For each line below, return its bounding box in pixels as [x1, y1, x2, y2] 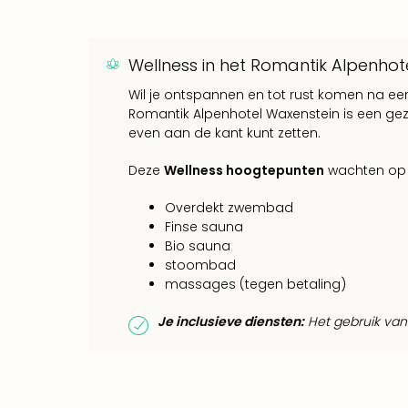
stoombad [165, 255, 236, 274]
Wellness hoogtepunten [164, 160, 324, 179]
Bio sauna [165, 236, 230, 255]
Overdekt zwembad [165, 198, 293, 217]
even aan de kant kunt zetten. [128, 123, 321, 142]
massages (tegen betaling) [165, 274, 346, 293]
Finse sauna [165, 217, 243, 236]
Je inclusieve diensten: [158, 311, 304, 331]
